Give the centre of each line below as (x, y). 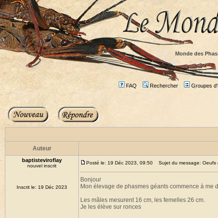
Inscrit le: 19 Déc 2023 (42, 187)
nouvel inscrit (42, 166)
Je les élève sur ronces (111, 207)
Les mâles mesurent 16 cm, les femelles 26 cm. (143, 200)
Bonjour (91, 180)
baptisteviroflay (42, 160)
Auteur (42, 148)
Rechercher (164, 86)
